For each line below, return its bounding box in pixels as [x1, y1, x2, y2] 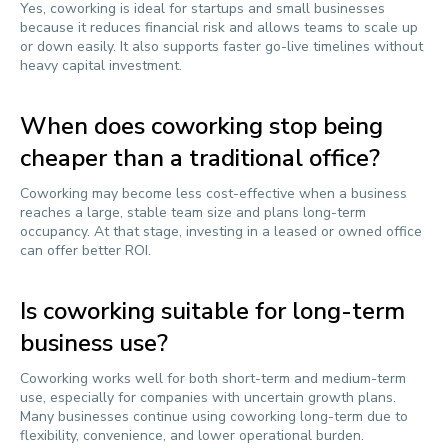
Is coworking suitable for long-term [20, 295, 405, 327]
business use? [20, 327, 168, 359]
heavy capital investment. [20, 56, 182, 75]
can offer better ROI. [20, 241, 151, 260]
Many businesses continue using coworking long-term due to [20, 407, 408, 426]
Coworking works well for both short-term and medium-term [20, 369, 406, 388]
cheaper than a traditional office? [20, 142, 380, 174]
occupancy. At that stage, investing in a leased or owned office [20, 222, 422, 241]
